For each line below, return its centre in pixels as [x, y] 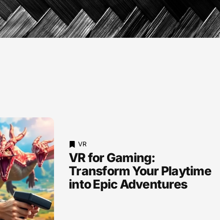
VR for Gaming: [112, 158]
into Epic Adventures [128, 184]
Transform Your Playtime [140, 171]
